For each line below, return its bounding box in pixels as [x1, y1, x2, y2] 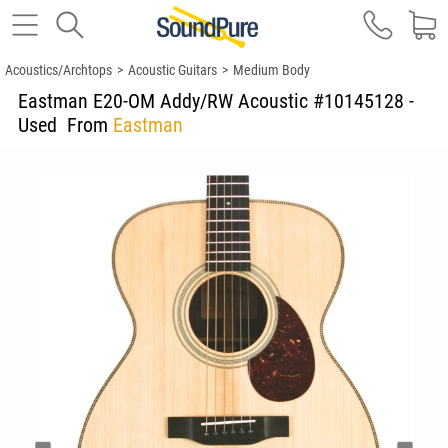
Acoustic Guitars [128, 62, 217, 78]
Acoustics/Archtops [5, 62, 112, 78]
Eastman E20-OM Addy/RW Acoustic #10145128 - [18, 89, 414, 113]
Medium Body [233, 62, 310, 78]
